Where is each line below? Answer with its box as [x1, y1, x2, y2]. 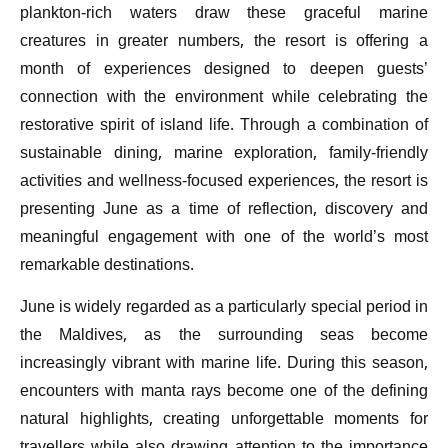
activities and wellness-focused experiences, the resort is [20, 168, 428, 196]
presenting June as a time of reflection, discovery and [20, 196, 428, 224]
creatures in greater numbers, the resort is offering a [20, 28, 428, 56]
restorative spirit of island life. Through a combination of [20, 112, 428, 140]
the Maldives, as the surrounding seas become [20, 323, 428, 351]
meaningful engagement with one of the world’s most [20, 224, 428, 252]
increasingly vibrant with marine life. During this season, [20, 351, 428, 379]
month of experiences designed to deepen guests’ [20, 56, 428, 84]
